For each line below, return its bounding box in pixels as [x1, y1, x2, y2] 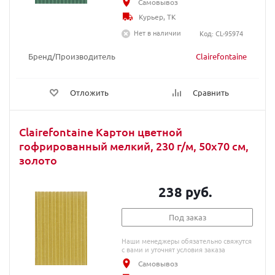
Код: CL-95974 [199, 28, 243, 38]
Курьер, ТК [139, 12, 177, 21]
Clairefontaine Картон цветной [19, 125, 182, 139]
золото [19, 153, 57, 167]
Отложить [70, 87, 109, 98]
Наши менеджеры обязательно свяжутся [122, 236, 252, 246]
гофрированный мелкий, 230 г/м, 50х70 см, [19, 139, 249, 153]
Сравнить [193, 87, 229, 98]
